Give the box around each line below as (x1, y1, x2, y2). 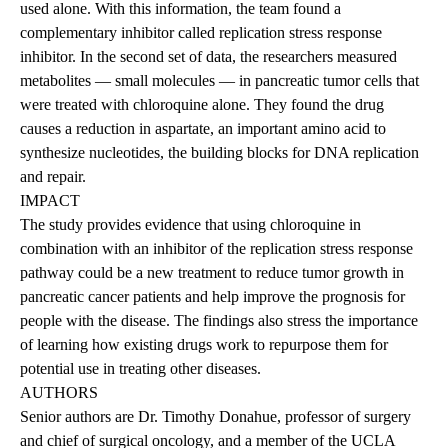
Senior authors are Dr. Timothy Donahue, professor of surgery (20, 408, 411, 426)
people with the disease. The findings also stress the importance (20, 312, 418, 330)
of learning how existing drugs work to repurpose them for (20, 336, 388, 354)
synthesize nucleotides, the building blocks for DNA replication (20, 144, 419, 162)
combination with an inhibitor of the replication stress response (20, 240, 413, 258)
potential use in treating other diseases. (20, 360, 261, 378)
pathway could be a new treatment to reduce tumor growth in (20, 264, 404, 282)
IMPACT (20, 192, 80, 210)
